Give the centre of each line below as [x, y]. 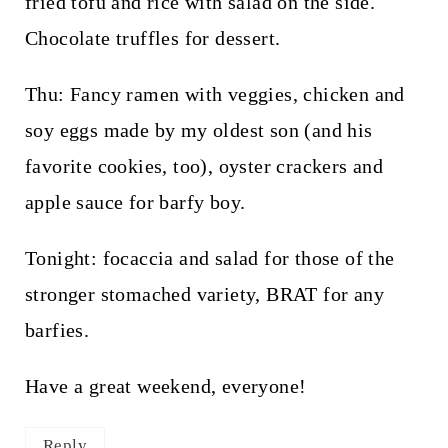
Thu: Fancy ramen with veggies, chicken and [214, 93]
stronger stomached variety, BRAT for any [204, 293]
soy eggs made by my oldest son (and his [198, 129]
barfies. [57, 329]
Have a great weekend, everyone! [165, 385]
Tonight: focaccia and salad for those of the [209, 257]
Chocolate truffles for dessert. [152, 37]
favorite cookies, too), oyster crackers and [204, 165]
